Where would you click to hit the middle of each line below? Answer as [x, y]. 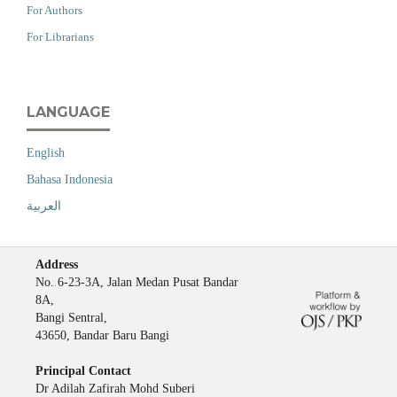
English [46, 152]
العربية [44, 206]
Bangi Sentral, [71, 317]
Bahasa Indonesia [70, 179]
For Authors [54, 10]
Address [57, 264]
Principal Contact [83, 370]
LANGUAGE [68, 112]
